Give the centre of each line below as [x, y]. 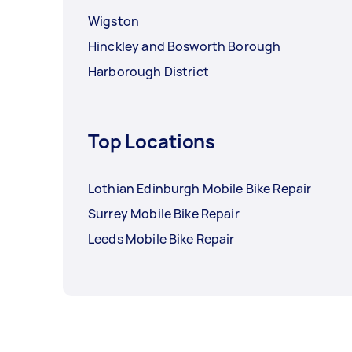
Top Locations [152, 141]
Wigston [114, 21]
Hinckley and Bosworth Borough [185, 46]
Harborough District [148, 71]
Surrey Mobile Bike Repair [164, 213]
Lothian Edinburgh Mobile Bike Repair [200, 188]
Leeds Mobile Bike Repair [161, 238]
